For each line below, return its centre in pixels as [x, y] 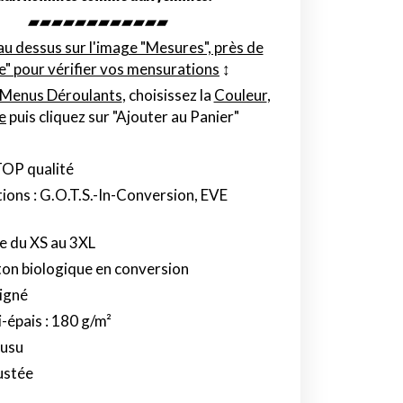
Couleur [240, 95]
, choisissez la [168, 95]
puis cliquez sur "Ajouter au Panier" [123, 116]
